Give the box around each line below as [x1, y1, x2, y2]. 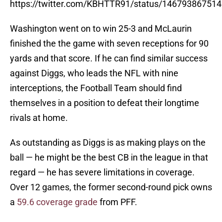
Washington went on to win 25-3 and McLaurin [10, 23, 192, 34]
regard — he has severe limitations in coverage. [10, 167, 195, 178]
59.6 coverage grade [17, 197, 98, 208]
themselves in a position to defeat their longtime [10, 98, 199, 109]
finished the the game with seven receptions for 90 [10, 38, 209, 49]
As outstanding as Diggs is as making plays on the [10, 137, 206, 148]
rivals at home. [10, 112, 68, 123]
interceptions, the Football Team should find [10, 83, 182, 94]
